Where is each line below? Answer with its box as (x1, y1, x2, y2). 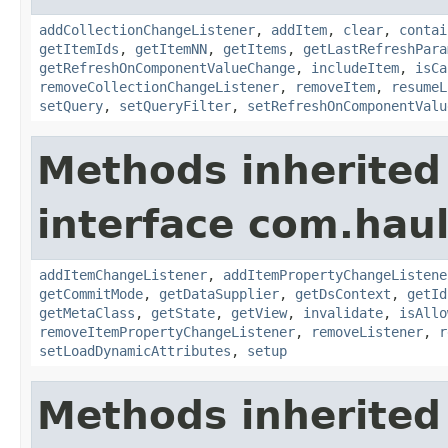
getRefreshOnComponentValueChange (39, 59, 295, 76)
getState (151, 304, 215, 321)
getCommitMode (39, 285, 143, 302)
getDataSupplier (159, 285, 279, 302)
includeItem (311, 59, 399, 76)
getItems (223, 40, 287, 57)
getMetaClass (39, 304, 135, 321)
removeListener (311, 323, 423, 340)
